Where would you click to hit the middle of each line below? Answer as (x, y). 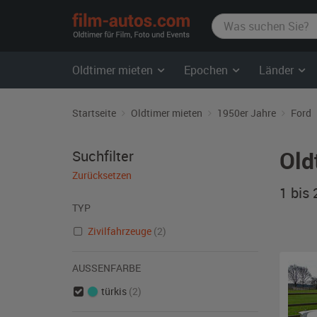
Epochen (207, 70)
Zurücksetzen (102, 175)
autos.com (223, 36)
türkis (114, 291)
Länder (278, 70)
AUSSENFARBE (104, 268)
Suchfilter (103, 156)
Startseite (94, 113)
